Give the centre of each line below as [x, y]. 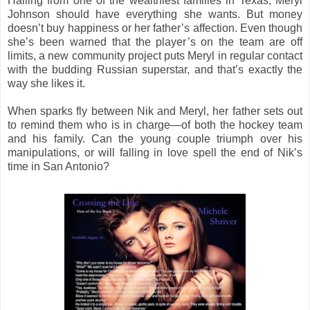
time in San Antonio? [58, 166]
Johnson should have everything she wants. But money [155, 14]
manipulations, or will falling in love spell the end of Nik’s [155, 152]
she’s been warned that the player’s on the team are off [155, 42]
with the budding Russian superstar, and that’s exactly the [155, 69]
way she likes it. [46, 83]
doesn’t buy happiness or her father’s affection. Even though [155, 28]
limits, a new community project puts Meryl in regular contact [155, 55]
